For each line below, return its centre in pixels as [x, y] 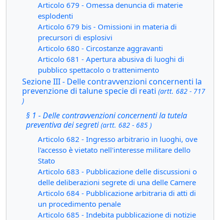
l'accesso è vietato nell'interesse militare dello [114, 150]
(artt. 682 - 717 [182, 91]
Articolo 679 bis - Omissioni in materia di [107, 27]
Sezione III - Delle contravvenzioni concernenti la [112, 82]
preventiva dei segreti [63, 125]
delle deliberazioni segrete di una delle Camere [117, 182]
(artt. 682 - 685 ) [126, 125]
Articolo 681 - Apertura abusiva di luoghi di [111, 59]
